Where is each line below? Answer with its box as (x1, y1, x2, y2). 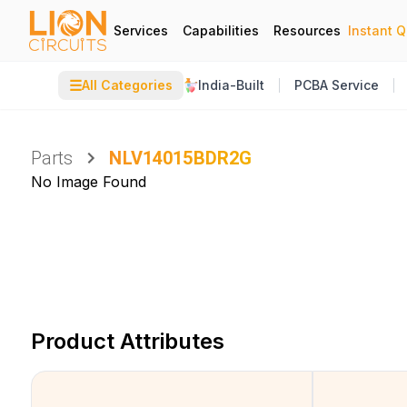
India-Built (198, 77, 264, 93)
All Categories (82, 77, 173, 93)
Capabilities (183, 22, 259, 38)
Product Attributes (30, 328, 224, 354)
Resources (273, 22, 341, 38)
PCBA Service (294, 77, 379, 93)
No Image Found (30, 173, 146, 191)
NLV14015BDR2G (109, 147, 253, 169)
